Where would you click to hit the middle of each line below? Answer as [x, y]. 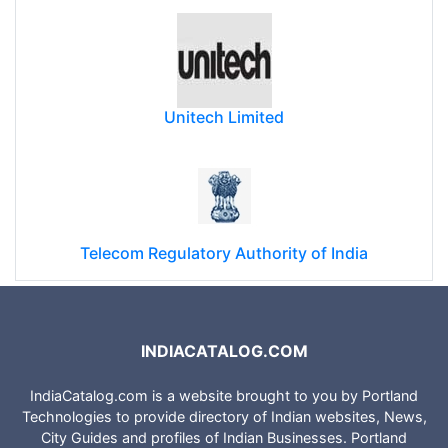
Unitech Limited [224, 117]
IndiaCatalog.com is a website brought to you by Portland [224, 395]
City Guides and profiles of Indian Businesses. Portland [224, 437]
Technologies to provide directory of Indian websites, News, [224, 416]
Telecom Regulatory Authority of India [224, 253]
